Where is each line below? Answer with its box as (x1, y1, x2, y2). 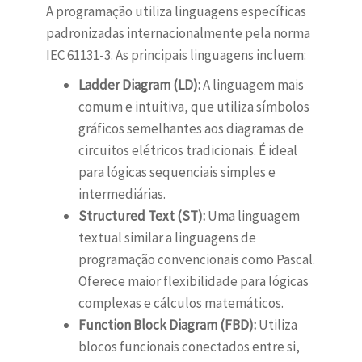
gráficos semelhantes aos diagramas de (78, 120, 304, 138)
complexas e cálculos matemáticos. (78, 294, 284, 313)
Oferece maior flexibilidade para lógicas (78, 272, 309, 291)
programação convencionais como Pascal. (78, 250, 315, 269)
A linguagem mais (200, 76, 304, 95)
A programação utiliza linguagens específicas (45, 2, 306, 21)
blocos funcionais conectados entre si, (78, 338, 300, 356)
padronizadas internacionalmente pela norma (45, 24, 310, 43)
